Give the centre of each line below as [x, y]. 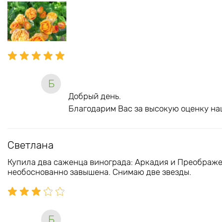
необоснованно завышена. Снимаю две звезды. [99, 172]
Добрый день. [95, 96]
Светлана [30, 145]
